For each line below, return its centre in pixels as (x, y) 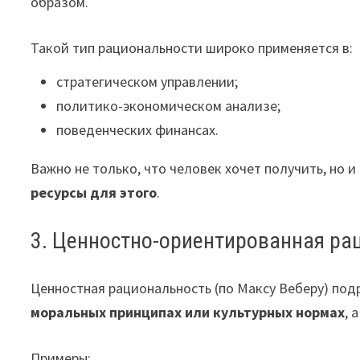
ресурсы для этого (94, 192)
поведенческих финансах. (138, 130)
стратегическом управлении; (147, 82)
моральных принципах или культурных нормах (188, 312)
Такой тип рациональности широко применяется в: (192, 48)
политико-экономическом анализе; (169, 106)
